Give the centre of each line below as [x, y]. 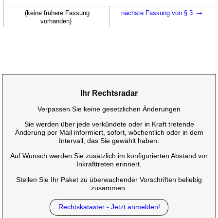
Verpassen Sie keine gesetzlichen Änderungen [109, 109]
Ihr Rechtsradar [109, 93]
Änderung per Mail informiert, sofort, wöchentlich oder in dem [109, 133]
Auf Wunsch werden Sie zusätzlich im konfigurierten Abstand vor [109, 156]
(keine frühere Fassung [57, 13]
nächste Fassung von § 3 [158, 13]
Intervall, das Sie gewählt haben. [109, 141]
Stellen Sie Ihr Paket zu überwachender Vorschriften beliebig [109, 179]
